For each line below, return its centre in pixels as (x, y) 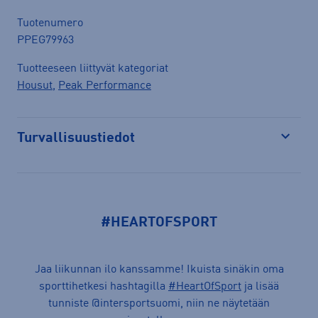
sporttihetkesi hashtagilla (104, 286)
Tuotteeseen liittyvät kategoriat (93, 68)
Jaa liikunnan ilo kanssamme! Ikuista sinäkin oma (159, 269)
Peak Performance (105, 86)
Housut (35, 86)
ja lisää (260, 286)
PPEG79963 (45, 40)
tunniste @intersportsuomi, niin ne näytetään (159, 303)
